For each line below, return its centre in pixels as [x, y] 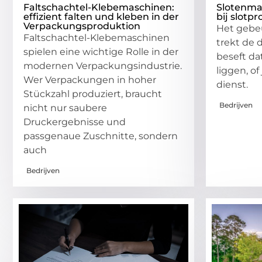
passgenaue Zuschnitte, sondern [101, 136]
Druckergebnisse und [75, 122]
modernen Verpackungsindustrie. [103, 65]
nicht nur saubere [65, 108]
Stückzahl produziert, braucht [93, 94]
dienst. [232, 84]
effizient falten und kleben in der [101, 16]
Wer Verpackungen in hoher [90, 80]
